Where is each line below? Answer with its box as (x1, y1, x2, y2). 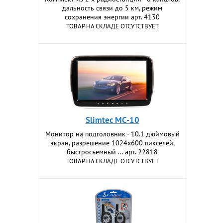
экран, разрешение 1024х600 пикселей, (50, 138, 175, 147)
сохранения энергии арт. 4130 (65, 12, 160, 21)
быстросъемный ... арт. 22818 (67, 147, 158, 156)
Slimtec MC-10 (85, 114, 139, 125)
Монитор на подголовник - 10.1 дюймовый (45, 129, 180, 138)
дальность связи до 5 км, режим (62, 3, 163, 12)
